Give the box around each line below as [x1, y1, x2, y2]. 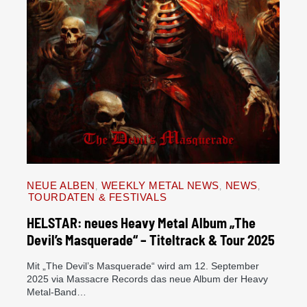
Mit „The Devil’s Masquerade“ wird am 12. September [27, 260, 259, 271]
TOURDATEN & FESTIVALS [27, 191, 167, 203]
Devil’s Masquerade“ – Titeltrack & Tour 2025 [27, 232, 275, 248]
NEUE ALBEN [27, 180, 95, 191]
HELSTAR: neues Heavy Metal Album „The [27, 214, 256, 231]
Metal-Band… [27, 286, 86, 297]
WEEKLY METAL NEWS [101, 180, 219, 191]
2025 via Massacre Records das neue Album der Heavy [27, 273, 268, 284]
